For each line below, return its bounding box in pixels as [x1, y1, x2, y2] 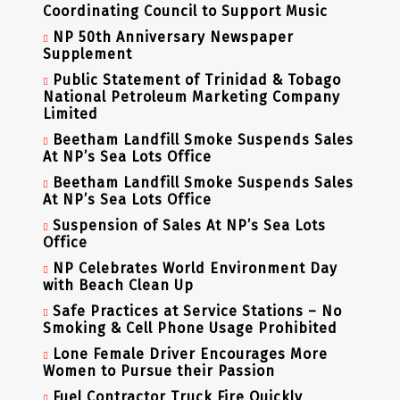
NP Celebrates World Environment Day [52, 260, 337, 278]
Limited [42, 105, 98, 123]
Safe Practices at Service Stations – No [52, 303, 342, 321]
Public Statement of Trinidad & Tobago [52, 71, 341, 89]
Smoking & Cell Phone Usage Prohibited [42, 320, 337, 337]
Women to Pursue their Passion [42, 362, 275, 380]
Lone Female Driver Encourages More [52, 346, 328, 363]
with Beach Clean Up [42, 277, 194, 295]
